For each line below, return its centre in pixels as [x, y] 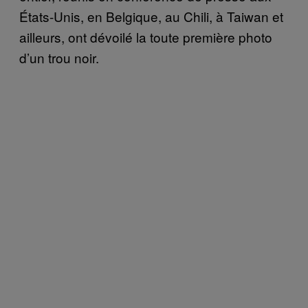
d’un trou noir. [59, 57]
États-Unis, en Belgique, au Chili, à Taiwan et [151, 16]
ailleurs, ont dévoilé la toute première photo [146, 36]
